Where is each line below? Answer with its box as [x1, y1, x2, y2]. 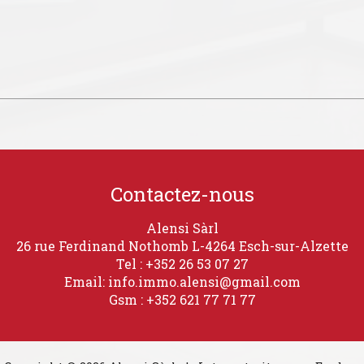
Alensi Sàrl [145, 219, 219, 237]
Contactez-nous [110, 181, 254, 208]
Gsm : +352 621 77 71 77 [108, 291, 256, 309]
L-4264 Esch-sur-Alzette [191, 237, 349, 255]
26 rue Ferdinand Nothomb [15, 237, 192, 255]
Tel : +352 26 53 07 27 [115, 255, 249, 273]
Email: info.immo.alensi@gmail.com [63, 273, 301, 291]
